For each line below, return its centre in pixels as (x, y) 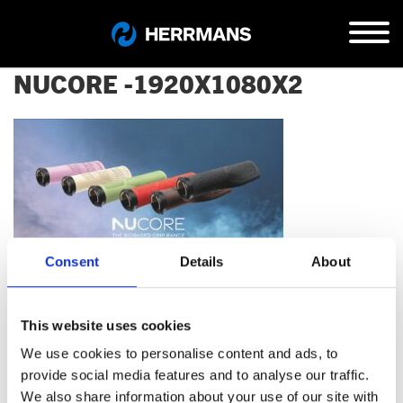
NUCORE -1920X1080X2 (158, 84)
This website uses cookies (106, 325)
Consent (72, 261)
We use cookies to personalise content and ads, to (179, 354)
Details (201, 261)
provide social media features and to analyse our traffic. (195, 375)
